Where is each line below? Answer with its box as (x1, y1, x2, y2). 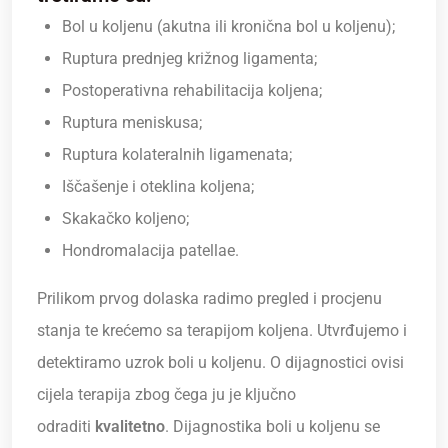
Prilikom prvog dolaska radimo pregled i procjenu (37, 289, 382, 309)
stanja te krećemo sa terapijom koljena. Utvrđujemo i (37, 321, 407, 341)
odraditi (37, 417, 95, 437)
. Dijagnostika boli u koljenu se (165, 417, 380, 437)
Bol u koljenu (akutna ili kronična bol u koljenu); (62, 17, 395, 37)
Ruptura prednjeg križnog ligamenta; (62, 49, 317, 69)
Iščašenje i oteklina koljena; (62, 177, 254, 197)
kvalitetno (95, 417, 165, 437)
